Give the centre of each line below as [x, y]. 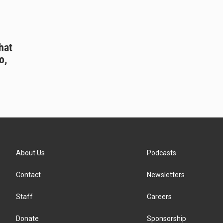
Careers [160, 197]
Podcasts [162, 153]
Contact [28, 175]
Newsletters [166, 175]
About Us [30, 153]
